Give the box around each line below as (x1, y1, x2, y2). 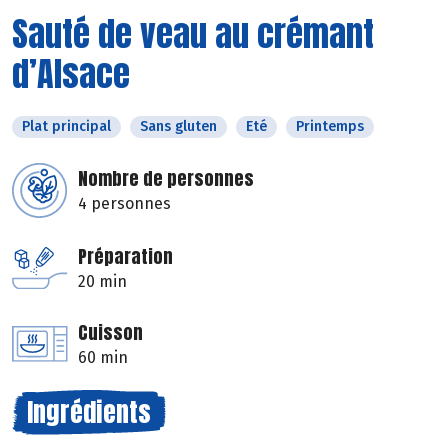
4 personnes (78, 193, 171, 213)
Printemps (296, 117, 364, 135)
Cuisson (78, 318, 143, 346)
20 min (78, 271, 127, 291)
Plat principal (22, 117, 111, 135)
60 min (78, 347, 128, 367)
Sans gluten (140, 117, 217, 135)
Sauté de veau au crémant (12, 7, 374, 59)
